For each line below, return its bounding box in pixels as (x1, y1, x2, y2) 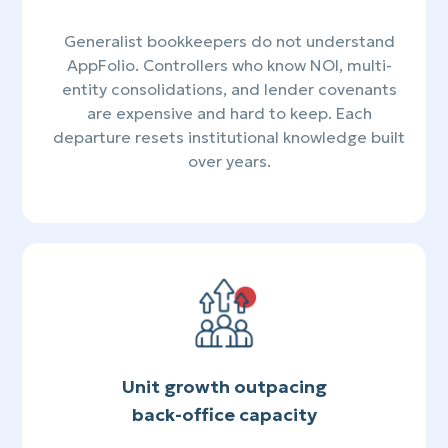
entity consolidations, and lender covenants (61, 79, 397, 100)
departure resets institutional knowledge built (53, 127, 405, 148)
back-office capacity (131, 403, 317, 427)
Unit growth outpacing (121, 375, 327, 399)
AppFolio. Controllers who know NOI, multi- (66, 55, 392, 76)
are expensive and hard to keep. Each (86, 103, 372, 124)
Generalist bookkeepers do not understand (63, 31, 395, 52)
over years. (187, 151, 271, 172)
